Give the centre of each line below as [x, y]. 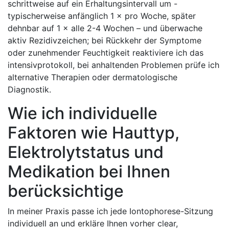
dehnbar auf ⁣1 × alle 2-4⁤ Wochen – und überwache [105, 28]
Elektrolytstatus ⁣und [86, 152]
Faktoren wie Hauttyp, [94, 132]
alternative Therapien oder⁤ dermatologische [93, 77]
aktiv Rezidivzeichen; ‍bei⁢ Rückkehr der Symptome [105, 40]
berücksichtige [66, 191]
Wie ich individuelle [83, 113]
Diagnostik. [29, 89]
